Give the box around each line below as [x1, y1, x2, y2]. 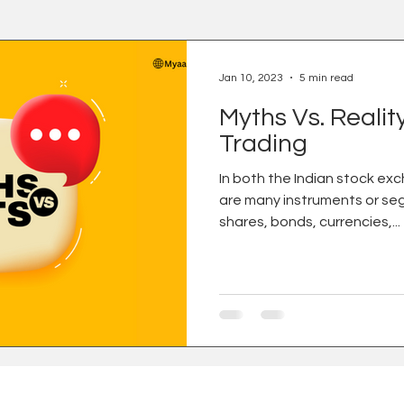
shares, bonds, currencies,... [219, 215, 400, 229]
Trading [219, 131, 308, 157]
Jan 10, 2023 [219, 71, 283, 84]
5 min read [299, 71, 353, 84]
